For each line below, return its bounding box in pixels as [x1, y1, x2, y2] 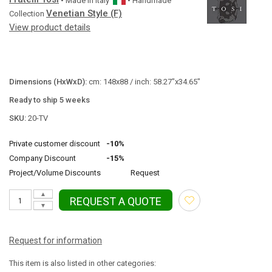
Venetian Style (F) [46, 8, 122, 19]
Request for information [9, 236, 102, 245]
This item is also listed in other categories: [9, 258, 156, 268]
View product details [9, 22, 90, 33]
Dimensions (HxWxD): [9, 77, 89, 86]
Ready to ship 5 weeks [9, 95, 90, 104]
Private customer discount [9, 139, 100, 148]
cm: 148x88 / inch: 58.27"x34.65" [89, 77, 200, 86]
